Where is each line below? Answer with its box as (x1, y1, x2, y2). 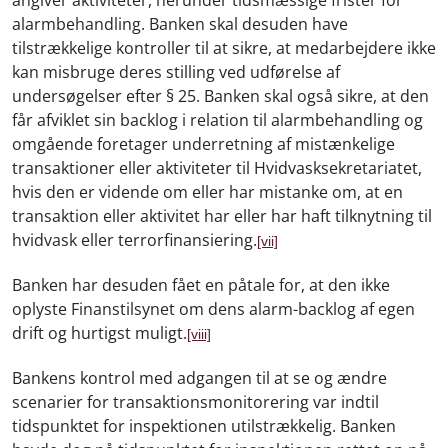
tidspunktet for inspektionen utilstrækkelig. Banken (12, 414, 396, 437)
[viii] (187, 325, 211, 342)
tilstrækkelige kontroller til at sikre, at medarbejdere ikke (12, 36, 436, 59)
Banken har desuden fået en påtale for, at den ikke (12, 273, 390, 296)
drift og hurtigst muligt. (12, 321, 187, 344)
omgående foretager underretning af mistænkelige (12, 132, 395, 155)
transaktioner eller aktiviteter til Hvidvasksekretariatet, (12, 156, 422, 179)
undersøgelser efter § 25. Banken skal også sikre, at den (12, 84, 429, 107)
